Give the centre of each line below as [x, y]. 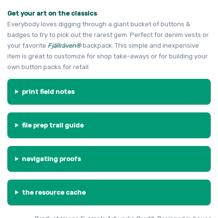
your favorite [27, 45]
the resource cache [54, 192]
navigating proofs [51, 159]
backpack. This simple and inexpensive [140, 45]
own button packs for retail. [49, 67]
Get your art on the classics [52, 13]
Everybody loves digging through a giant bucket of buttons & [99, 24]
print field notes [48, 91]
